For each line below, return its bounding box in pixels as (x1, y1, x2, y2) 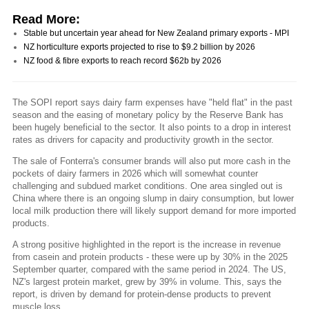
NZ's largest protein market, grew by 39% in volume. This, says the (12, 277, 281, 288)
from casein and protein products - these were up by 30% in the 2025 (12, 252, 288, 263)
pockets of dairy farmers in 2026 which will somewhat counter (12, 168, 258, 179)
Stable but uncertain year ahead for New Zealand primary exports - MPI (23, 28, 289, 38)
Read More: (12, 12, 80, 26)
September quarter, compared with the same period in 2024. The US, (12, 264, 286, 275)
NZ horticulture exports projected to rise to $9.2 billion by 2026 (23, 41, 255, 52)
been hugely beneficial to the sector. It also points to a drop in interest (12, 121, 291, 132)
